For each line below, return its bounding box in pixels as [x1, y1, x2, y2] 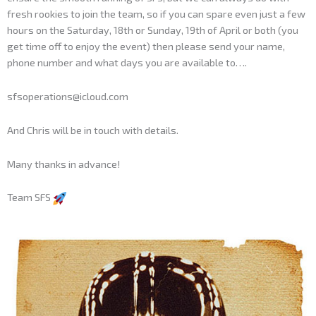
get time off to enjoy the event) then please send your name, [7, 39, 285, 53]
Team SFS [7, 190, 53, 204]
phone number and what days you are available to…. [7, 56, 247, 69]
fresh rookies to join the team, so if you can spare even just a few [7, 7, 305, 20]
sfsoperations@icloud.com [7, 89, 128, 102]
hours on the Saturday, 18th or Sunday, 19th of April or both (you [7, 23, 298, 37]
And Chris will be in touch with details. [7, 123, 178, 136]
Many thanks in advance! [7, 157, 120, 170]
